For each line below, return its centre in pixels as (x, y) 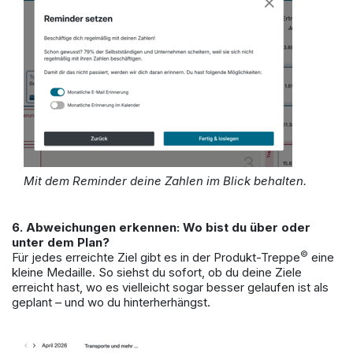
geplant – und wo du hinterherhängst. (111, 303)
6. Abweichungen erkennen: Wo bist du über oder (161, 228)
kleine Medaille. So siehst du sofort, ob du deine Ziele (157, 273)
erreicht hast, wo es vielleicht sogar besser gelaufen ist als (170, 288)
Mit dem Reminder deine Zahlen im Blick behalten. (165, 181)
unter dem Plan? (61, 243)
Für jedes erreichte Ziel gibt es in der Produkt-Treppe (156, 258)
